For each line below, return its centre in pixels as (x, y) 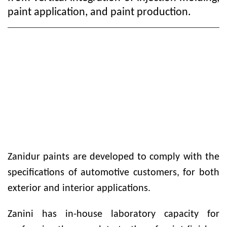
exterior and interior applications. (79, 188)
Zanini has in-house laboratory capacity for (113, 214)
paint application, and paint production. (99, 12)
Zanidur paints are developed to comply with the (113, 157)
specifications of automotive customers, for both (113, 173)
